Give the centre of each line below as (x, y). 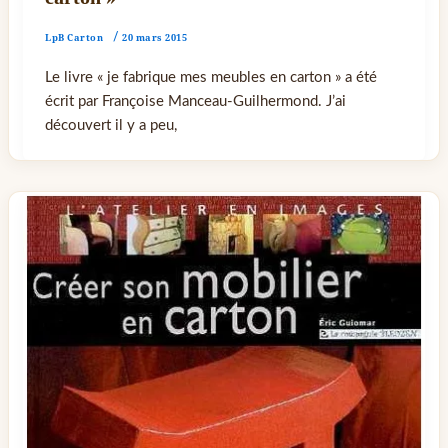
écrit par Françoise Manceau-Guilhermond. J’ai (196, 102)
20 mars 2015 (155, 38)
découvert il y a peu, (111, 126)
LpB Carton (74, 38)
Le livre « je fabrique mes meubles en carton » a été (211, 78)
